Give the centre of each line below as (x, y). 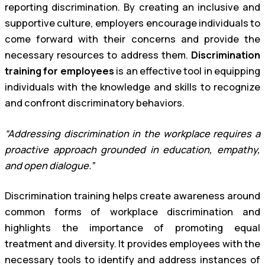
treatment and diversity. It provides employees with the (132, 244)
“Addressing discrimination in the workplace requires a (132, 133)
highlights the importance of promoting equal (132, 228)
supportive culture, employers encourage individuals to (132, 23)
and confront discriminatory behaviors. (95, 103)
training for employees (59, 71)
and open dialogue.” (50, 165)
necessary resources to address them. (98, 55)
